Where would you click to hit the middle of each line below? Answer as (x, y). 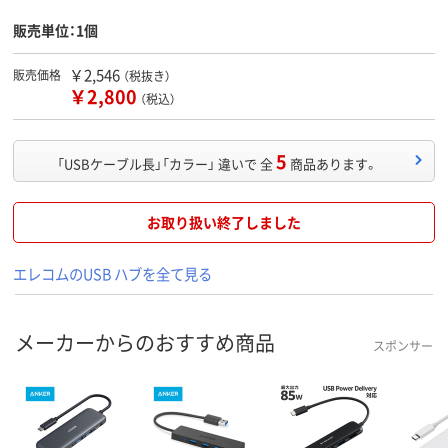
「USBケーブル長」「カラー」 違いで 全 (165, 164)
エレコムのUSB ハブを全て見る (112, 274)
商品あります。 (334, 164)
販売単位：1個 (55, 30)
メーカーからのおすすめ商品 (145, 343)
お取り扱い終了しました (224, 222)
